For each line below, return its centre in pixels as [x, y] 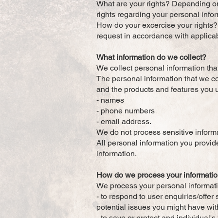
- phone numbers [126, 111]
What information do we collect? [151, 57]
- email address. [124, 121]
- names [110, 100]
